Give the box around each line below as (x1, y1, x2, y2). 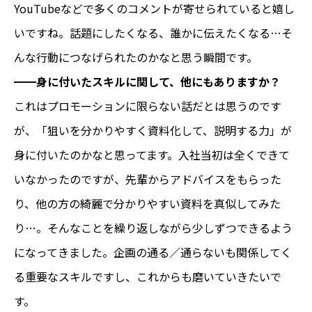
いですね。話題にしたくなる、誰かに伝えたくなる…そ (14, 24, 292, 41)
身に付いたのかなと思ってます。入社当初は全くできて (14, 146, 290, 163)
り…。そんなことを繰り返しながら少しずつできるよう (14, 219, 292, 236)
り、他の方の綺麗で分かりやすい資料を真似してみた (14, 194, 281, 212)
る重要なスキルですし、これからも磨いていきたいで (14, 267, 281, 285)
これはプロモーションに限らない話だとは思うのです (14, 97, 281, 114)
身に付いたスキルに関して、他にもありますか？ (36, 72, 281, 90)
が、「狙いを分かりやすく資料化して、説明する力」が (14, 121, 292, 139)
